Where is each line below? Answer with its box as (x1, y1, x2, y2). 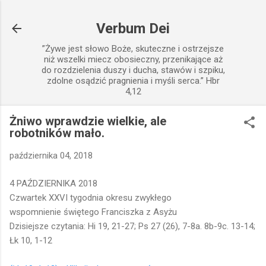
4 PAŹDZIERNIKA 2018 (9, 178, 97, 189)
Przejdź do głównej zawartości (73, 9, 193, 20)
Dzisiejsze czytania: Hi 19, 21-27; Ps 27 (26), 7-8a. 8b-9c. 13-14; (9, 220, 255, 232)
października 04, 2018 (9, 150, 93, 161)
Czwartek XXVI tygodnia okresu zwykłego (9, 192, 172, 203)
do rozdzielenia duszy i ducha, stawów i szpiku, (41, 65, 225, 75)
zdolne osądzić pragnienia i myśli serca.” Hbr (46, 75, 220, 86)
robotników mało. (9, 126, 104, 140)
